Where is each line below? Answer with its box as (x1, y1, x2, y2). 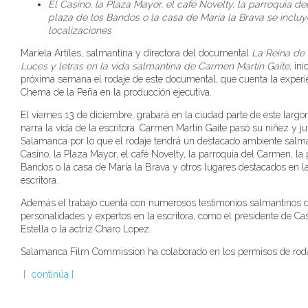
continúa (31, 268, 69, 280)
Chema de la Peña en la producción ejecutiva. (21, 86, 212, 98)
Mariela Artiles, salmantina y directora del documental (21, 47, 252, 58)
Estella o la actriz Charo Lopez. (21, 223, 151, 234)
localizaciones (48, 24, 111, 36)
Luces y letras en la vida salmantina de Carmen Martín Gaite (21, 60, 289, 71)
